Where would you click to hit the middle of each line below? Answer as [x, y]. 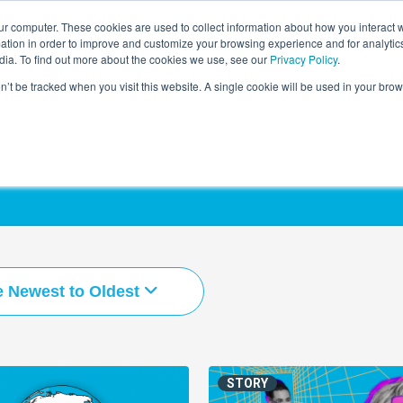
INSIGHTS [278, 40]
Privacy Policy [304, 59]
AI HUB [353, 40]
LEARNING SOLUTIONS [81, 40]
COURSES [197, 40]
